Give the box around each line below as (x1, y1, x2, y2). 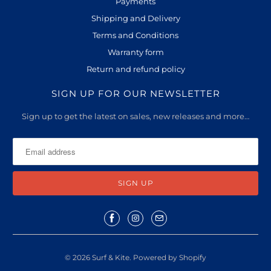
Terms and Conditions (93, 30, 178, 41)
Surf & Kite (92, 252, 129, 262)
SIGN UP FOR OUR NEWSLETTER (51, 88, 220, 100)
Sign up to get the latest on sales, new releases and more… (22, 111, 249, 122)
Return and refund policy (86, 64, 185, 74)
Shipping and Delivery (91, 13, 180, 24)
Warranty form (107, 47, 164, 57)
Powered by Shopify (133, 252, 206, 262)
